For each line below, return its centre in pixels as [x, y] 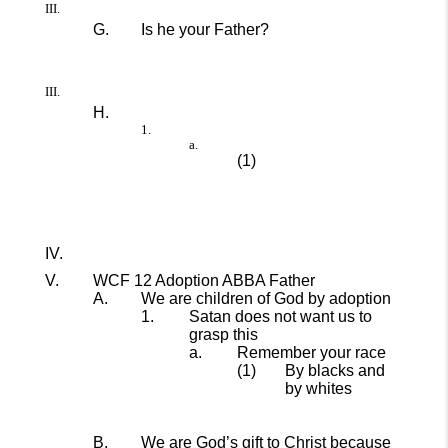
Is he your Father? [205, 29]
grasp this [223, 334]
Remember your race [311, 352]
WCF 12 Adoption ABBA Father [204, 280]
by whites [318, 388]
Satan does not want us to [280, 316]
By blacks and [335, 370]
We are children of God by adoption [266, 298]
